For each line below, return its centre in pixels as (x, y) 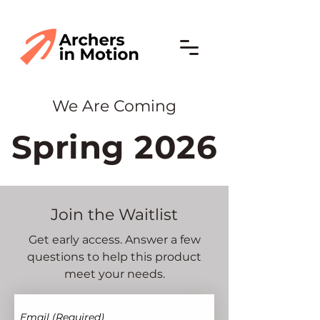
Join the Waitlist (114, 215)
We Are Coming (114, 106)
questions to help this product (114, 257)
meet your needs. (114, 274)
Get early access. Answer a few (114, 240)
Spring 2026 (114, 147)
